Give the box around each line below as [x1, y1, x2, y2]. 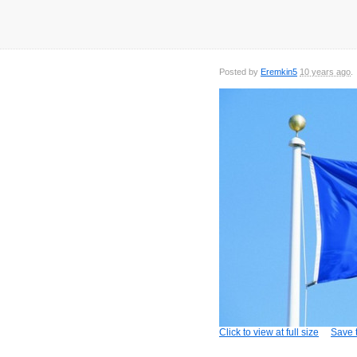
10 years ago [300, 67, 351, 77]
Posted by [219, 67, 261, 77]
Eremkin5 [261, 67, 297, 77]
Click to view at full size [219, 327, 319, 339]
